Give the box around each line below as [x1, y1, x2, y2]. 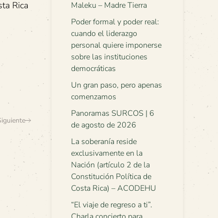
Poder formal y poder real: [71, 17, 159, 27]
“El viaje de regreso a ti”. [71, 200, 152, 210]
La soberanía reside [71, 136, 137, 147]
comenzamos [71, 91, 116, 102]
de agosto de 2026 [71, 120, 136, 130]
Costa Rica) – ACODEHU [71, 183, 156, 194]
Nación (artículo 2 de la [71, 160, 150, 170]
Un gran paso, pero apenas [71, 80, 162, 91]
